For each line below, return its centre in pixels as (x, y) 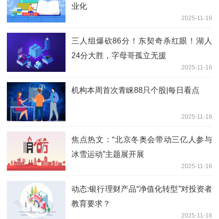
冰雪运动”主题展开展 (108, 154)
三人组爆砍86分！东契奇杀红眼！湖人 (142, 41)
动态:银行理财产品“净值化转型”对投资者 (142, 189)
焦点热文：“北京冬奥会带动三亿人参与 (142, 140)
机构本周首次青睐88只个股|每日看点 (135, 90)
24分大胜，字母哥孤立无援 (119, 56)
